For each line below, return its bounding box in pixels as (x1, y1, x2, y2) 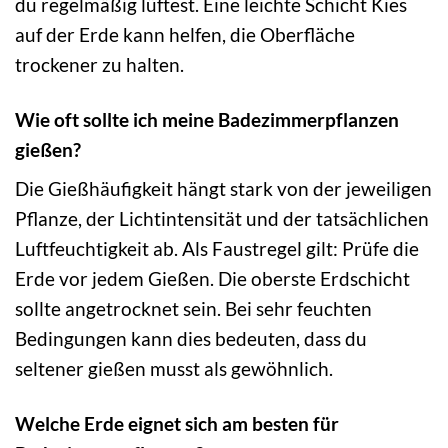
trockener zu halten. (15, 52, 184, 76)
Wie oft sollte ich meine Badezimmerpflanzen (15, 107, 399, 131)
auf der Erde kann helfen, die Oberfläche (15, 22, 355, 46)
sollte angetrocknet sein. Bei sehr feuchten (15, 297, 372, 321)
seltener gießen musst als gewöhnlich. (15, 357, 333, 381)
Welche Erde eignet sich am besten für (15, 412, 339, 436)
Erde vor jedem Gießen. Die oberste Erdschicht (15, 267, 410, 291)
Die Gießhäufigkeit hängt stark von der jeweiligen (15, 177, 432, 201)
